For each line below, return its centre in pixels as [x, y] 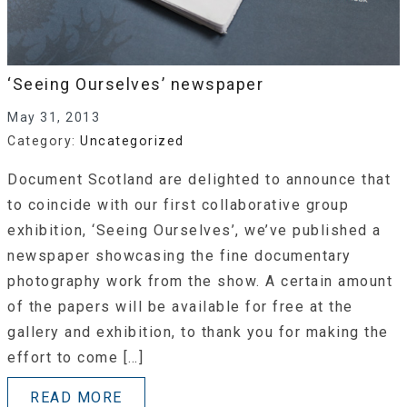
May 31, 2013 [54, 117]
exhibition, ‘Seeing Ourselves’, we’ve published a [194, 231]
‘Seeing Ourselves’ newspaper [135, 84]
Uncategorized [132, 141]
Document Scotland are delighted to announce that [199, 180]
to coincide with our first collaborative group [178, 205]
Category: [44, 141]
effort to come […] [75, 358]
